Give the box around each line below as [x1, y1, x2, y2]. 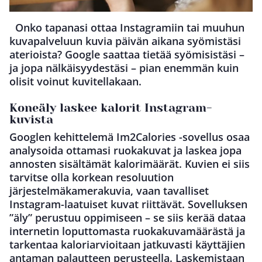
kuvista [9, 113, 53, 127]
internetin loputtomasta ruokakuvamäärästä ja [9, 224, 245, 239]
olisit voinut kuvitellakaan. [9, 74, 147, 89]
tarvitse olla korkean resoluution [9, 170, 174, 185]
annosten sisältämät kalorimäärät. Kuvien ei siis [9, 157, 250, 171]
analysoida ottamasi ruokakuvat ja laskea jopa [9, 143, 242, 158]
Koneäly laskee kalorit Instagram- [9, 101, 212, 115]
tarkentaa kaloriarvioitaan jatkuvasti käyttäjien [9, 237, 245, 252]
